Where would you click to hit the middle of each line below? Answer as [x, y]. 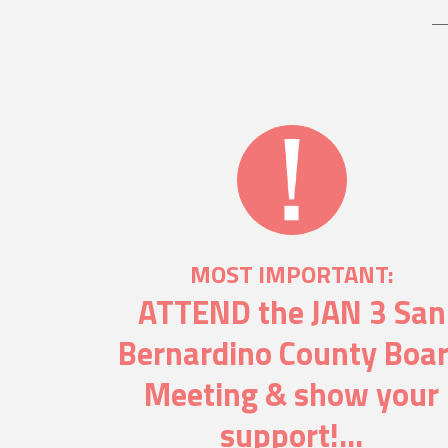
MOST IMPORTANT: [291, 274]
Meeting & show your [292, 394]
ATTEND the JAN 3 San [291, 312]
